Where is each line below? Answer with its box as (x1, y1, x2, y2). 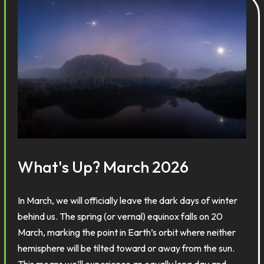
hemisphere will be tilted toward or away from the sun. (18, 242, 235, 254)
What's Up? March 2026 (18, 157, 189, 177)
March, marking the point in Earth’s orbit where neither (18, 226, 236, 238)
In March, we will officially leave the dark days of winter (18, 194, 238, 206)
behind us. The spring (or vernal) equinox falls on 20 (18, 210, 223, 222)
